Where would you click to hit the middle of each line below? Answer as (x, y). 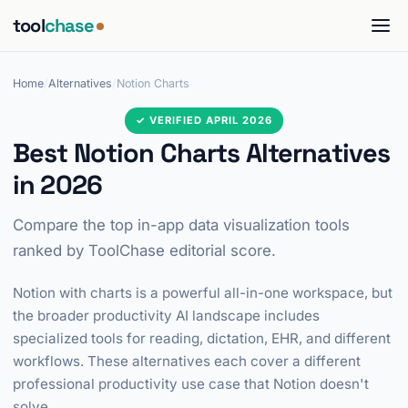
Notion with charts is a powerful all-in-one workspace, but (203, 293)
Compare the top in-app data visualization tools (181, 225)
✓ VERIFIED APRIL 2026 (204, 120)
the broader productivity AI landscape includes (166, 316)
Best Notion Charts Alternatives (202, 153)
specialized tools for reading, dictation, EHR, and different (202, 338)
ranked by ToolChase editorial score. (144, 250)
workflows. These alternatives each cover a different (187, 361)
